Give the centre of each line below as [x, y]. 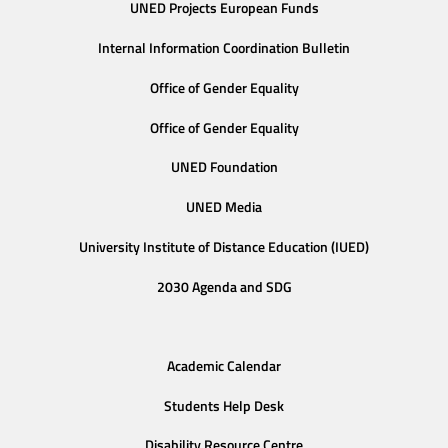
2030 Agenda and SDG [224, 286]
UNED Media [224, 207]
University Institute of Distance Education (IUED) [224, 246]
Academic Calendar [224, 365]
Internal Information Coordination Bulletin [224, 48]
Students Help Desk [224, 405]
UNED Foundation [224, 167]
